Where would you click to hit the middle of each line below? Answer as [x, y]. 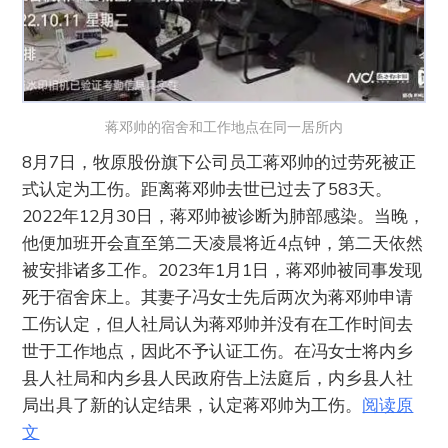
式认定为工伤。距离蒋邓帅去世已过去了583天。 [207, 189]
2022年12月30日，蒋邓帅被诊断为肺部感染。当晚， [224, 216]
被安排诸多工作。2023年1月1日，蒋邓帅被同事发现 [222, 270]
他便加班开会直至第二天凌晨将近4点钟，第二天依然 [223, 243]
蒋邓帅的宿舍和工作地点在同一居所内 [224, 127]
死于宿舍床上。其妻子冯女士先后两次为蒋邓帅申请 [218, 297]
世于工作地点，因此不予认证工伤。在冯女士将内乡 [218, 351]
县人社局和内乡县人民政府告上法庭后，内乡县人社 [218, 378]
